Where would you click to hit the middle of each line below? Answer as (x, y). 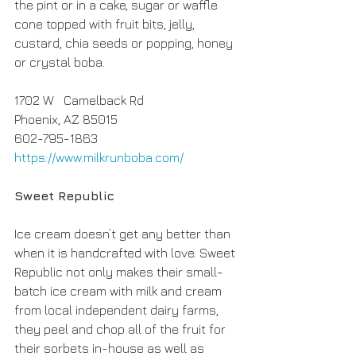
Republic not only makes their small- (119, 272)
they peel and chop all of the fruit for (122, 329)
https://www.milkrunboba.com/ (99, 157)
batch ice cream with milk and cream (120, 291)
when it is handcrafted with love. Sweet (126, 253)
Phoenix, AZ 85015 (66, 119)
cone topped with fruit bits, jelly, (106, 24)
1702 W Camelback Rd (81, 100)
